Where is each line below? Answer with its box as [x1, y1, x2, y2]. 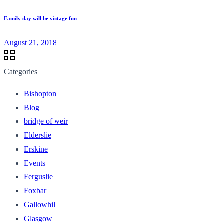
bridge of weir [24, 116, 68, 125]
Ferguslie [24, 172, 53, 181]
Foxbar [24, 186, 46, 195]
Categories [4, 67, 37, 76]
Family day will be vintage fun [4, 15, 77, 21]
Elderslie [24, 130, 51, 139]
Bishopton [24, 89, 56, 98]
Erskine [24, 144, 48, 153]
